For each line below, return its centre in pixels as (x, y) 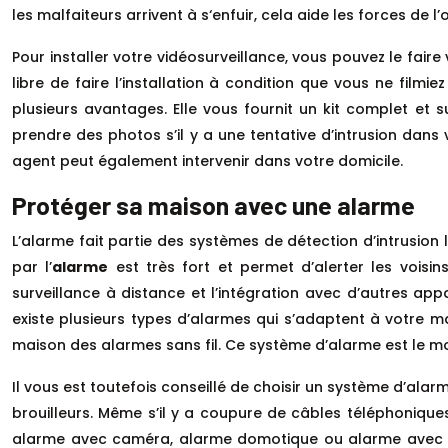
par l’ (32, 267)
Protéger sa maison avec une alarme (213, 205)
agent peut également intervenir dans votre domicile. (207, 161)
